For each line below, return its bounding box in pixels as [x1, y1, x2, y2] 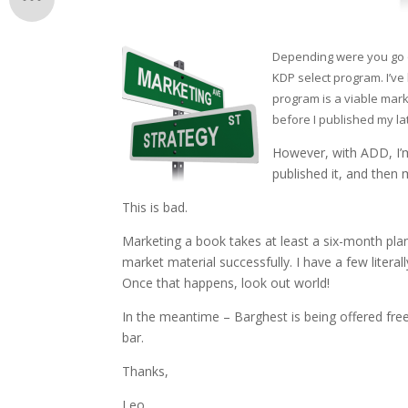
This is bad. [122, 199, 189, 217]
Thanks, [122, 362, 169, 381]
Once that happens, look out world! [122, 274, 331, 292]
